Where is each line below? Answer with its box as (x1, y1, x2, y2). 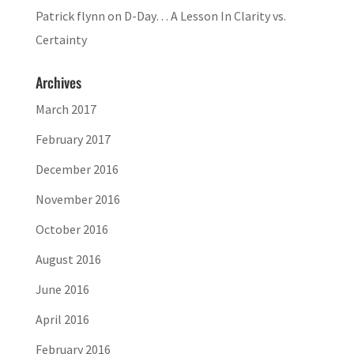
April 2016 (35, 311, 89, 327)
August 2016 (35, 250, 101, 267)
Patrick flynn (35, 7, 105, 24)
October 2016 (35, 220, 108, 237)
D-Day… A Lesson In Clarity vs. (123, 7, 286, 24)
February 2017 (35, 130, 111, 147)
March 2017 (35, 100, 96, 117)
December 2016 (35, 160, 119, 177)
